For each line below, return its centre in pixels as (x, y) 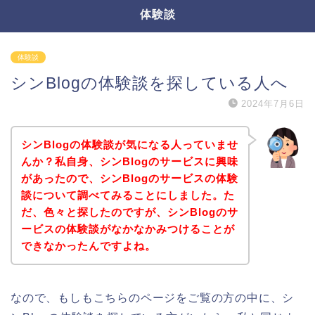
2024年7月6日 (273, 104)
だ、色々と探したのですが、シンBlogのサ (129, 212)
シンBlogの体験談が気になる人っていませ (129, 144)
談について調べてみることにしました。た (128, 195)
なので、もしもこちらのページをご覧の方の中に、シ (153, 297)
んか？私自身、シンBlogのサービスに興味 (129, 161)
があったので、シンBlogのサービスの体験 (129, 178)
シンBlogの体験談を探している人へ (149, 83)
